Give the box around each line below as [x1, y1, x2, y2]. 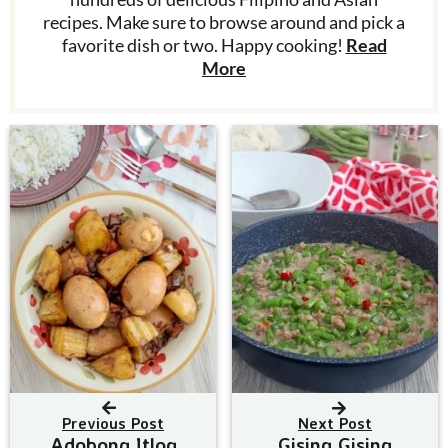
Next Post [298, 412, 372, 433]
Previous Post [62, 412, 164, 433]
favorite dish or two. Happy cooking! [61, 34, 346, 57]
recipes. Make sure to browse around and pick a [43, 11, 405, 34]
